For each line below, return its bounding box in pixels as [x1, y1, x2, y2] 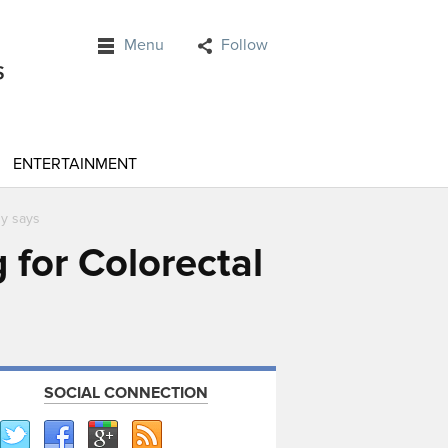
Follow [221, 35, 268, 55]
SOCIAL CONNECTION [44, 383, 208, 403]
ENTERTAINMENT [13, 154, 137, 174]
